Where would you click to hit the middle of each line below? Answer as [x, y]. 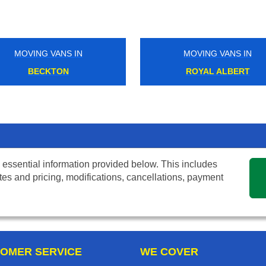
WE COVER [169, 252]
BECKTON [32, 72]
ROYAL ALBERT [202, 72]
